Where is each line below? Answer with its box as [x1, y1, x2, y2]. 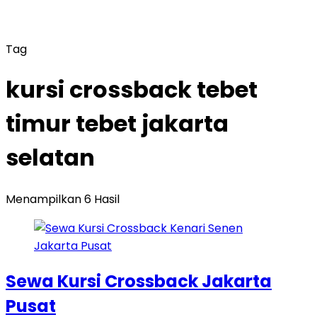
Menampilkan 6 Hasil [6, 190, 120, 207]
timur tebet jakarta [6, 108, 229, 140]
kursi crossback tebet [6, 74, 258, 106]
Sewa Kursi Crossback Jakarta [6, 269, 272, 293]
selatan [6, 142, 95, 174]
